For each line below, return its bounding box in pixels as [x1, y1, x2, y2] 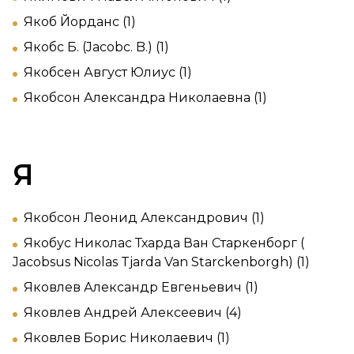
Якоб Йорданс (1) [24, 13, 136, 29]
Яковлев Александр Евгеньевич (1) [24, 279, 258, 295]
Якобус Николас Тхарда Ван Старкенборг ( [24, 235, 304, 250]
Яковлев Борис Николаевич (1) [24, 330, 230, 345]
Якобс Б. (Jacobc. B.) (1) [24, 39, 169, 55]
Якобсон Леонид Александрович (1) [24, 209, 265, 225]
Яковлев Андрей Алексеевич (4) [24, 304, 242, 320]
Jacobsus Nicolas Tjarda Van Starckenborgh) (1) [13, 254, 310, 269]
